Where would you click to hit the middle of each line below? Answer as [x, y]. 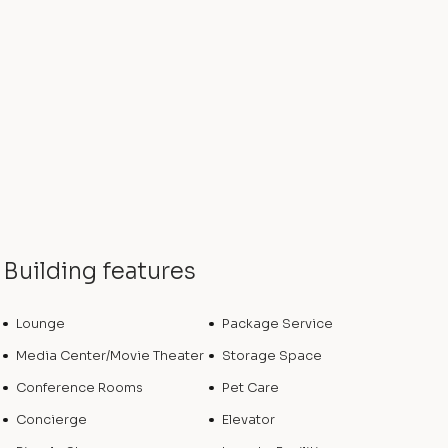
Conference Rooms [80, 388]
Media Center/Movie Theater [110, 356]
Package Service [277, 324]
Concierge [52, 420]
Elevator [248, 420]
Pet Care [250, 388]
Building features [100, 271]
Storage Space [271, 356]
